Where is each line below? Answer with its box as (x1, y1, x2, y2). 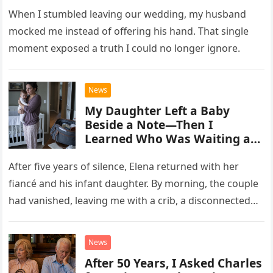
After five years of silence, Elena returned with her (9, 159, 239, 173)
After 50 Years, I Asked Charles (85, 254, 263, 271)
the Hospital (85, 144, 157, 161)
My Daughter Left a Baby (85, 102, 230, 119)
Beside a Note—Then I (85, 116, 213, 133)
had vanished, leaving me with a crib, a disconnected (9, 193, 251, 207)
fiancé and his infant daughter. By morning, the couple (9, 176, 259, 190)
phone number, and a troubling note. (9, 210, 179, 224)
